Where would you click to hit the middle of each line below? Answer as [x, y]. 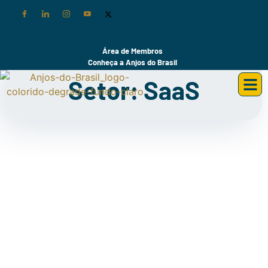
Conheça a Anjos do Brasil [133, 62]
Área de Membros [133, 51]
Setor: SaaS [134, 90]
